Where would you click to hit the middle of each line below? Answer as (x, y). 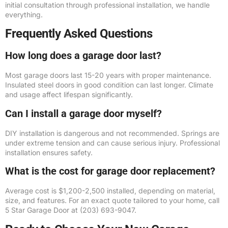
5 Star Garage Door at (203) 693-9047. (71, 210)
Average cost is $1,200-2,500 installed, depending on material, (110, 191)
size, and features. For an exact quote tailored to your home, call (112, 201)
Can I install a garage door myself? (83, 113)
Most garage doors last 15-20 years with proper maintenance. (108, 75)
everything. (24, 15)
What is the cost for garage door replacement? (110, 171)
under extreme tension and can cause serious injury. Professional (112, 142)
